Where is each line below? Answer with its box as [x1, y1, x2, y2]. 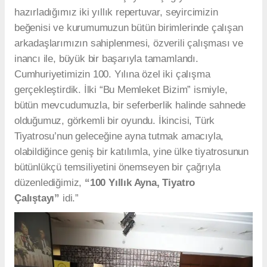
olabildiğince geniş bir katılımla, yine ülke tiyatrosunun [14, 145, 249, 157]
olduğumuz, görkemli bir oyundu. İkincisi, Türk [14, 114, 215, 126]
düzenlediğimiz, [14, 176, 85, 188]
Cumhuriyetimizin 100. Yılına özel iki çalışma [14, 68, 210, 80]
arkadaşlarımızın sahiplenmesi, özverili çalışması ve [14, 37, 244, 49]
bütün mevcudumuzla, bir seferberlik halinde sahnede [14, 99, 246, 111]
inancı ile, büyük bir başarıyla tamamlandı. [14, 52, 198, 64]
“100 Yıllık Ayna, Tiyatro [84, 176, 195, 188]
